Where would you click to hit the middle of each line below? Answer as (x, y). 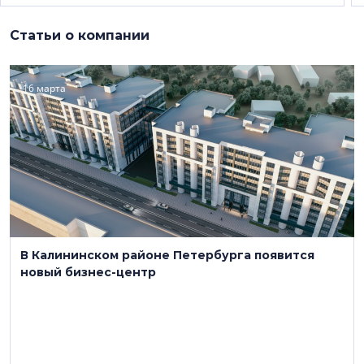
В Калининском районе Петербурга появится (167, 255)
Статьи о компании (80, 35)
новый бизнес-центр (88, 272)
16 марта (44, 88)
